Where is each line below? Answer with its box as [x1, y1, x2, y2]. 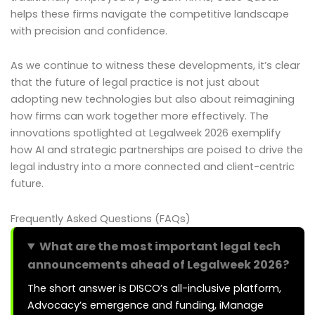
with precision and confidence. [11, 23, 167, 38]
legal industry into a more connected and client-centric [11, 160, 295, 174]
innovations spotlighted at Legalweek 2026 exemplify [11, 126, 281, 141]
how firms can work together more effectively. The [11, 109, 269, 124]
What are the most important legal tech [39, 238, 281, 255]
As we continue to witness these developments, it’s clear [11, 58, 300, 73]
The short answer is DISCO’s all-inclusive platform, [27, 281, 281, 295]
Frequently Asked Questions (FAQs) [11, 211, 191, 226]
